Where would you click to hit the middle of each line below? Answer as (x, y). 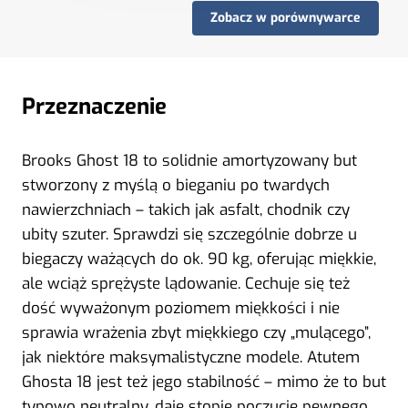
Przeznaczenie (94, 106)
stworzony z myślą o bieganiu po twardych (176, 185)
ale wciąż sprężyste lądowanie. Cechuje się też (186, 283)
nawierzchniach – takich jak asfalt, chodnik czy (186, 209)
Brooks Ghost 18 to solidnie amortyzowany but (189, 160)
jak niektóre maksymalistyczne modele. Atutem (191, 357)
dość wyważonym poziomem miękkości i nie (181, 308)
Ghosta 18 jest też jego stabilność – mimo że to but (204, 382)
